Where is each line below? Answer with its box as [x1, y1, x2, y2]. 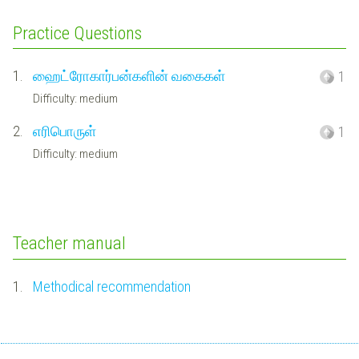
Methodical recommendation [32, 277, 191, 295]
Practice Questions [13, 22, 142, 43]
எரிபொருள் [32, 123, 96, 140]
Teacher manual [13, 232, 126, 254]
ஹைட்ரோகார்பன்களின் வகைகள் [32, 67, 225, 85]
